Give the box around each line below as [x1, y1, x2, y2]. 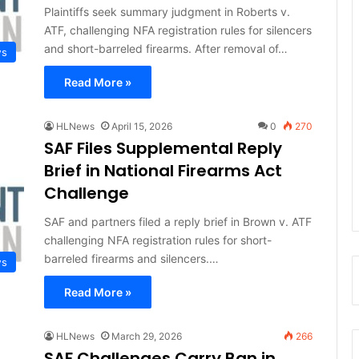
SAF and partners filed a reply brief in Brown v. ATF [43, 214, 312, 228]
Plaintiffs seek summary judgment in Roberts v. [43, 4, 290, 18]
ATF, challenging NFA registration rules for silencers [43, 22, 312, 37]
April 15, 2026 [111, 119, 172, 132]
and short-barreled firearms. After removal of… [43, 41, 288, 55]
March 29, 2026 [111, 329, 182, 342]
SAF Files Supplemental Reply [43, 136, 282, 159]
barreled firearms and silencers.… [43, 251, 219, 265]
